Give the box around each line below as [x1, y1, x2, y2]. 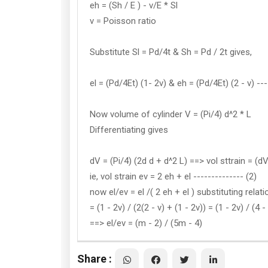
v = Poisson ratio [90, 16, 156, 26]
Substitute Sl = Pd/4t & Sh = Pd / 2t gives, [90, 47, 252, 57]
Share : [77, 252, 112, 265]
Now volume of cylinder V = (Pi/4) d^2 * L [90, 109, 251, 120]
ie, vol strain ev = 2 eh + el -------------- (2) [90, 171, 257, 182]
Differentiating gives [90, 124, 168, 135]
